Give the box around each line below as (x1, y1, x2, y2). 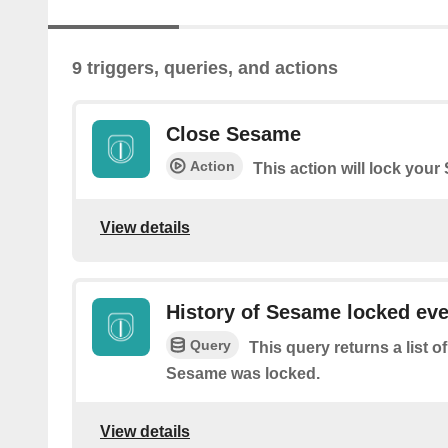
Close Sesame (166, 123, 301, 146)
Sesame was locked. (166, 365, 320, 383)
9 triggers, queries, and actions (72, 58, 338, 79)
